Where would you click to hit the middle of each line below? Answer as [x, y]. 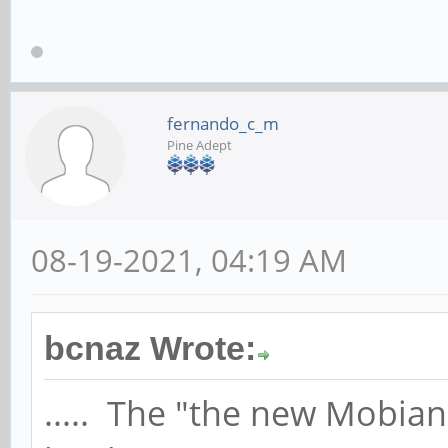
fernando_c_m [223, 124]
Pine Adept [199, 145]
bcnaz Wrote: [150, 349]
